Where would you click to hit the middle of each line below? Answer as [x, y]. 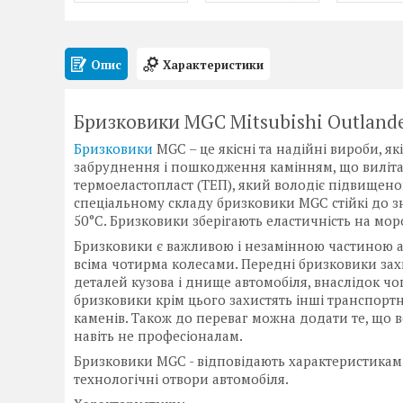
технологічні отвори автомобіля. [181, 379]
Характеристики [213, 64]
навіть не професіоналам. [158, 336]
